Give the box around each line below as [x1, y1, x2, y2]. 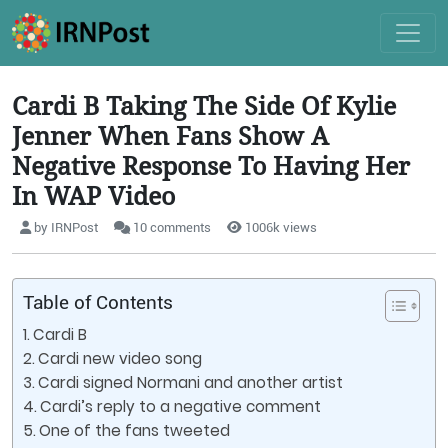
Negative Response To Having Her [12, 148, 410, 182]
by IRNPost [31, 220, 98, 235]
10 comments [130, 220, 211, 235]
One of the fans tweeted [39, 420, 231, 441]
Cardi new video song [38, 348, 207, 369]
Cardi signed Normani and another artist [38, 372, 348, 393]
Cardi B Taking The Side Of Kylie [12, 88, 396, 122]
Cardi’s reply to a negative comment [40, 396, 322, 417]
